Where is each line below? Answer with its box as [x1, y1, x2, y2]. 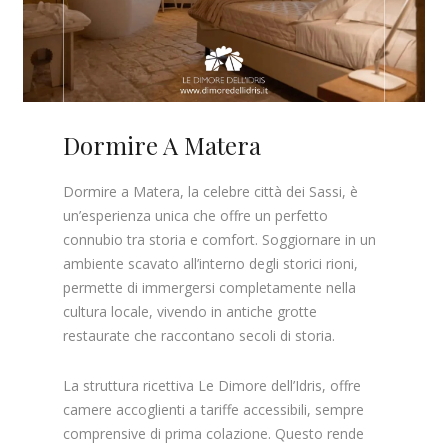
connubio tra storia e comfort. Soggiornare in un [63, 229, 377, 249]
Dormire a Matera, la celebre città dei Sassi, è [63, 181, 359, 201]
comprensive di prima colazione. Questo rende [63, 423, 365, 443]
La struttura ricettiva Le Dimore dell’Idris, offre [63, 375, 362, 395]
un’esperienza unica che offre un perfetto [63, 205, 329, 225]
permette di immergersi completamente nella [63, 277, 357, 297]
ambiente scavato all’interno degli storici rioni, [63, 253, 359, 273]
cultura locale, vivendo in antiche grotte [63, 301, 318, 321]
